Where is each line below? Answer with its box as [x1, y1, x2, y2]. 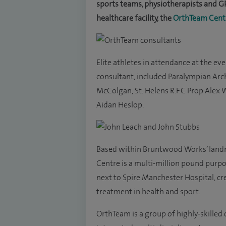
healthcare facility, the [96, 14, 173, 23]
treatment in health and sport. [96, 187, 200, 196]
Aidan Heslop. [96, 100, 144, 109]
